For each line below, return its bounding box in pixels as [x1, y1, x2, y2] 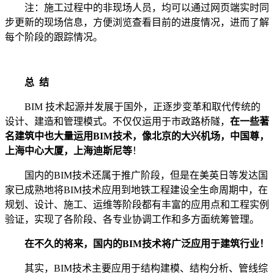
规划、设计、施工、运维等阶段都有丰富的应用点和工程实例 [5, 199, 269, 210]
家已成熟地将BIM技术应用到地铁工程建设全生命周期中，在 [5, 184, 268, 195]
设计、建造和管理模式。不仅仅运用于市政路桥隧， [5, 116, 230, 127]
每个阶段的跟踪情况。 [5, 31, 103, 42]
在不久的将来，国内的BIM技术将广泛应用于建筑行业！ [24, 238, 269, 249]
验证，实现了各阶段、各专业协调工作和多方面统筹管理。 [5, 213, 259, 224]
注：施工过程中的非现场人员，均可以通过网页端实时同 [24, 2, 269, 13]
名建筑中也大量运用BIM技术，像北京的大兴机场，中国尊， [5, 130, 269, 141]
